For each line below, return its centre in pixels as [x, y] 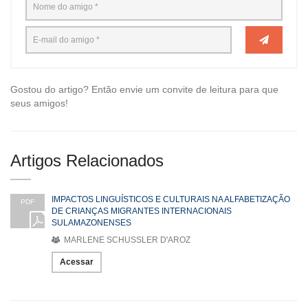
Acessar [77, 262]
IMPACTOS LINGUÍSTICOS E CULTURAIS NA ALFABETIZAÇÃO [171, 199]
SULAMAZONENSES [91, 222]
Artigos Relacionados [87, 160]
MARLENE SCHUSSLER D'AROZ [126, 240]
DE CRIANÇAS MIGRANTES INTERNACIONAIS [142, 211]
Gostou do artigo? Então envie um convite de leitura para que [144, 89]
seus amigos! [39, 103]
